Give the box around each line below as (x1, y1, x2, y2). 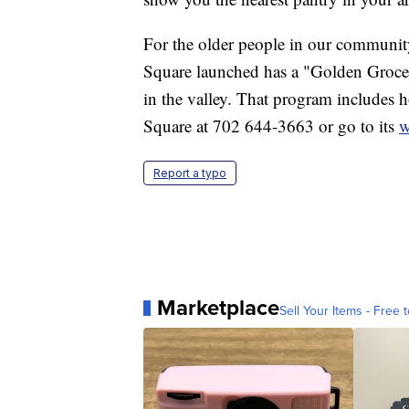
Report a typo (153, 166, 226, 181)
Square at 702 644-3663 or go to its (143, 114, 399, 138)
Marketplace (157, 291, 279, 325)
